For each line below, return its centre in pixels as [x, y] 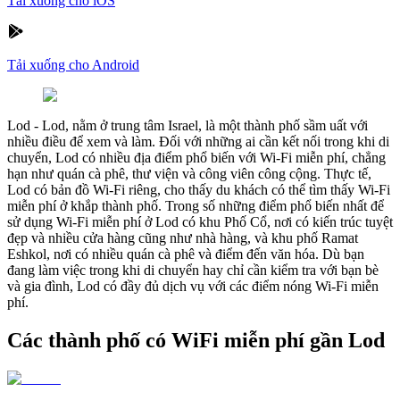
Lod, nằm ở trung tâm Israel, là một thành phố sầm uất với [205, 125]
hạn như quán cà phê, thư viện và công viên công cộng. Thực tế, [189, 173]
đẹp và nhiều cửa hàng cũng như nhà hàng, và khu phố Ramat [183, 237]
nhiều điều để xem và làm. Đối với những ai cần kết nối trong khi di [198, 141]
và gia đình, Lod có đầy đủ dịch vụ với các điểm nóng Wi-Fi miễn [193, 286]
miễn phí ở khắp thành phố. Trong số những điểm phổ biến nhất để [196, 205]
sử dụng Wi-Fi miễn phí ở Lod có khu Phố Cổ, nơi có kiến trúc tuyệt [200, 221]
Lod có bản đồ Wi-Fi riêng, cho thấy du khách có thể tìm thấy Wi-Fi [199, 189]
